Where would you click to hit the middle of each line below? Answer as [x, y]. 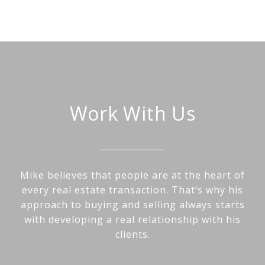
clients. [132, 235]
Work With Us [132, 114]
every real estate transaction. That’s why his [132, 190]
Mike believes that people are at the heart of [132, 175]
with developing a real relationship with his [132, 220]
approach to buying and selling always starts [132, 205]
